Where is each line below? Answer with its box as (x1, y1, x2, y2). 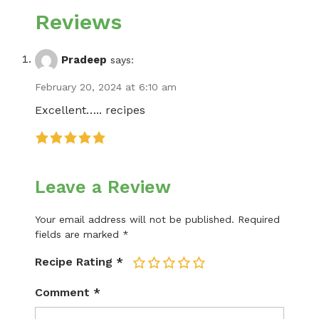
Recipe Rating (35, 254, 113, 268)
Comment (35, 285, 93, 299)
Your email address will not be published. (35, 213, 234, 225)
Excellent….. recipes (35, 103, 145, 117)
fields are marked (35, 228, 122, 240)
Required (238, 213, 280, 225)
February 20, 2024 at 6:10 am (35, 80, 177, 93)
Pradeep (61, 53, 107, 66)
